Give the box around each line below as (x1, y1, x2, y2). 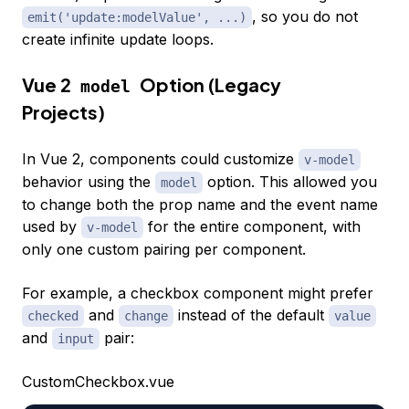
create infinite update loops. (22, 29, 214, 48)
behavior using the (22, 172, 155, 191)
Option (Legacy (136, 72, 281, 96)
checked (27, 308, 79, 323)
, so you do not (252, 6, 358, 26)
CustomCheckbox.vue (22, 372, 174, 391)
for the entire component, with (143, 216, 361, 236)
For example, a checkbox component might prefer (22, 283, 373, 302)
